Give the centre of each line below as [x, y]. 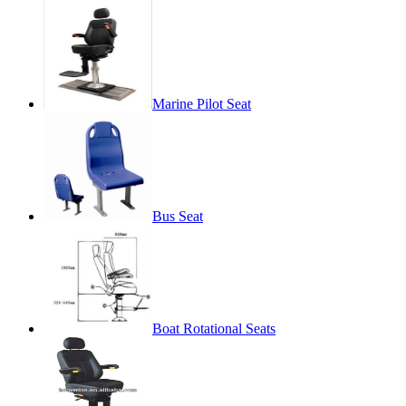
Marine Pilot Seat [202, 104]
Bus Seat [178, 217]
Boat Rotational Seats [214, 329]
